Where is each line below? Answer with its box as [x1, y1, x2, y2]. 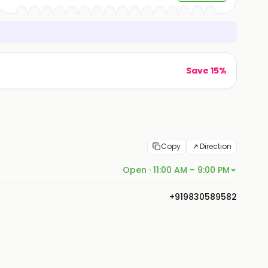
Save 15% [186, 65, 227, 77]
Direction [200, 141, 232, 151]
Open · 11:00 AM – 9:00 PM [123, 164, 230, 176]
